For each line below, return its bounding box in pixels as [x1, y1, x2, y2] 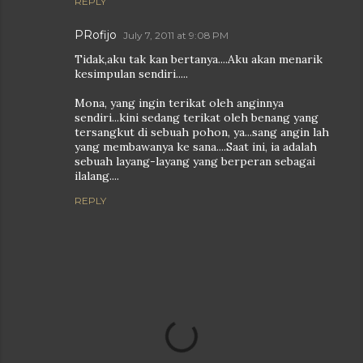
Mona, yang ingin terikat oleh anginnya [75, 96, 284, 110]
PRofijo [75, 28, 117, 42]
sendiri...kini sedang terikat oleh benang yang [75, 110, 318, 125]
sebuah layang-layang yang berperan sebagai [75, 154, 315, 169]
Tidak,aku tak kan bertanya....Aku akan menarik [75, 52, 322, 66]
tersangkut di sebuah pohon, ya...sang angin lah [75, 125, 329, 139]
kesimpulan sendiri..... [75, 66, 188, 81]
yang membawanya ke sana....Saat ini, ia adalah [75, 139, 317, 154]
